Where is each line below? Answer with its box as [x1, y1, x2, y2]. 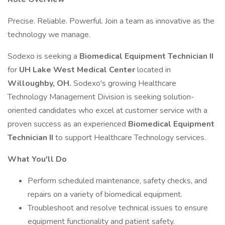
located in [137, 64, 171, 75]
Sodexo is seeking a [8, 51, 79, 62]
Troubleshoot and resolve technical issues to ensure [28, 202, 208, 213]
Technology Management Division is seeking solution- [8, 91, 194, 102]
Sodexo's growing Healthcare [73, 78, 176, 89]
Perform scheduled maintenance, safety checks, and [28, 175, 207, 186]
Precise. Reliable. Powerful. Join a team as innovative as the [8, 16, 214, 27]
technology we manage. [8, 29, 90, 40]
